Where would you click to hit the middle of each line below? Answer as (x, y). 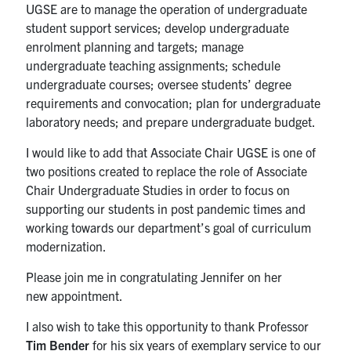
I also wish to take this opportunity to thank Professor (168, 326)
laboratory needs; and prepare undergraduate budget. (171, 121)
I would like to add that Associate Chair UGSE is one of (171, 152)
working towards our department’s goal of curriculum (169, 227)
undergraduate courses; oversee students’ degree (159, 83)
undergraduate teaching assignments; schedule (154, 65)
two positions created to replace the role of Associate (167, 170)
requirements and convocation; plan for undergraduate (174, 102)
